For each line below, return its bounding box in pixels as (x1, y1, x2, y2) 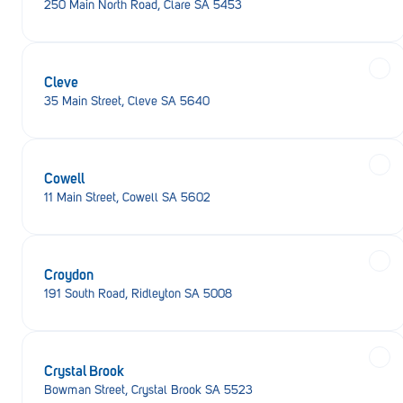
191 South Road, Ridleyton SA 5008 (44, 286, 232, 301)
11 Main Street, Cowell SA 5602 (44, 190, 210, 205)
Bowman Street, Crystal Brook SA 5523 (44, 382, 253, 398)
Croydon (44, 264, 94, 283)
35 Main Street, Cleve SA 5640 (44, 94, 210, 109)
